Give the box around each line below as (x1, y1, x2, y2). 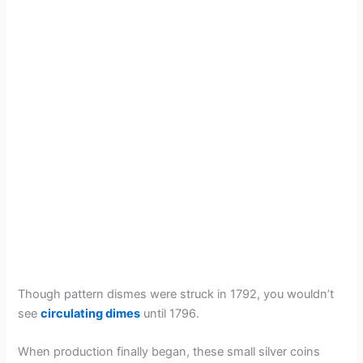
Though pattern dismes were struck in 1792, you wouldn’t (18, 286, 335, 301)
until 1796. (140, 305, 200, 321)
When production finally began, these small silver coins (18, 344, 321, 360)
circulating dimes (41, 305, 141, 321)
